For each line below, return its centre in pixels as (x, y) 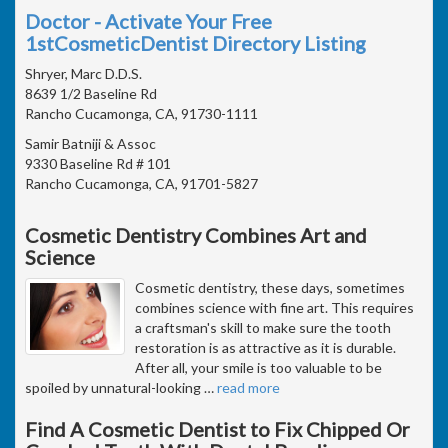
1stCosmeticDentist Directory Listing (195, 42)
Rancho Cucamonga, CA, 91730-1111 (141, 113)
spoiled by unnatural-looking (114, 387)
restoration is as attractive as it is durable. (265, 347)
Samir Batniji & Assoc (90, 143)
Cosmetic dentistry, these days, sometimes (270, 287)
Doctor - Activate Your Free (148, 20)
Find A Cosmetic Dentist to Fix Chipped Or (217, 428)
